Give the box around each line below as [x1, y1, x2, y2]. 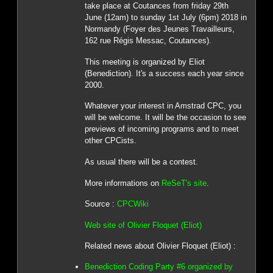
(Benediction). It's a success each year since [84, 68, 244, 78]
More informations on [84, 178, 161, 188]
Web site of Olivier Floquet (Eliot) [84, 220, 202, 230]
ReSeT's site [161, 178, 207, 188]
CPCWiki [116, 199, 149, 209]
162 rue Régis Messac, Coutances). [84, 36, 211, 46]
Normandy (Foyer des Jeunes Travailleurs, [84, 24, 235, 34]
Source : [84, 199, 117, 209]
